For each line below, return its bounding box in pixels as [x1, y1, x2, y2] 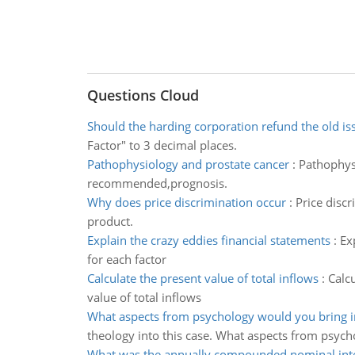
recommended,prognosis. [86, 175, 227, 191]
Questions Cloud [86, 86, 199, 105]
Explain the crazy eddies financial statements [86, 232, 330, 248]
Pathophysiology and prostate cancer [86, 156, 289, 172]
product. [86, 213, 133, 229]
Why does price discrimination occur [86, 194, 286, 210]
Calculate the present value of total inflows [86, 270, 319, 286]
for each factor [86, 251, 166, 267]
